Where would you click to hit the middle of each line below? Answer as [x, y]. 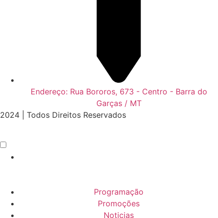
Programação [119, 191]
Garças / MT [119, 103]
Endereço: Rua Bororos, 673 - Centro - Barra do [119, 91]
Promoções [119, 203]
